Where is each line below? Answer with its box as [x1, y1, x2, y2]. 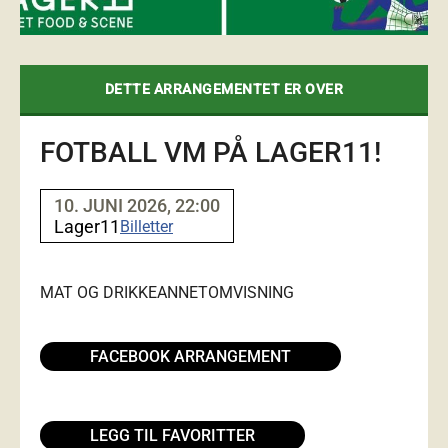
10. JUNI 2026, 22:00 [54, 194, 220, 216]
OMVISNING [208, 282, 294, 302]
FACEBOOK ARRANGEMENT [90, 346, 291, 366]
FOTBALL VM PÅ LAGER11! [40, 135, 381, 169]
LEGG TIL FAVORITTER [90, 425, 255, 445]
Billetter [120, 216, 173, 236]
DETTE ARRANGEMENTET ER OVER [104, 80, 344, 97]
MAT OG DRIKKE [40, 282, 157, 302]
